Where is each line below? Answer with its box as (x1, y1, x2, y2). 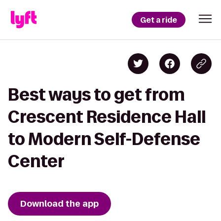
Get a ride (140, 14, 177, 25)
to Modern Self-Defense (8, 130, 200, 148)
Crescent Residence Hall (8, 108, 206, 126)
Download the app (20, 198, 99, 210)
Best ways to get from (8, 85, 185, 104)
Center (8, 152, 65, 170)
